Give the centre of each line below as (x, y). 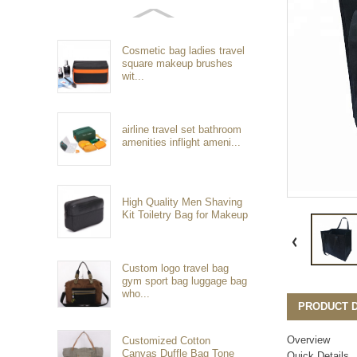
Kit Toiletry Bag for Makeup (185, 214)
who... (136, 293)
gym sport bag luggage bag (185, 280)
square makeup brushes (178, 63)
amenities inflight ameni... (182, 142)
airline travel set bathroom (182, 129)
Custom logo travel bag (176, 268)
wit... (133, 76)
